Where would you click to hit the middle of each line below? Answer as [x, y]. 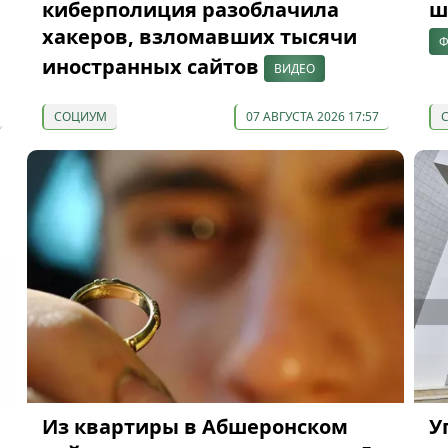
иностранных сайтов [152, 67]
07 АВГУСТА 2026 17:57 [312, 117]
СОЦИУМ [80, 117]
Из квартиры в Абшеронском [194, 426]
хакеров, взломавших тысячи [199, 37]
